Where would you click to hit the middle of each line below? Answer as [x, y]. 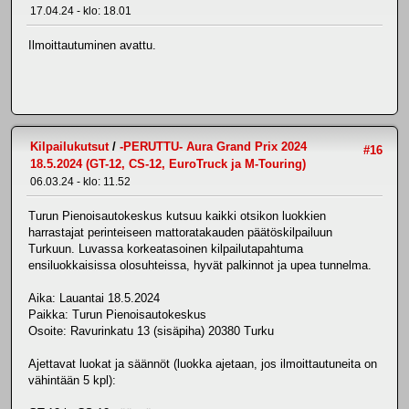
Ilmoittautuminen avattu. [92, 45]
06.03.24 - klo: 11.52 [80, 181]
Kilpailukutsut [69, 146]
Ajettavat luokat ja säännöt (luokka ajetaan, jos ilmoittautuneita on [203, 363]
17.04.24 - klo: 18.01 [81, 10]
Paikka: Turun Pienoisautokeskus [117, 314]
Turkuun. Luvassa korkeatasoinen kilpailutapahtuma [166, 248]
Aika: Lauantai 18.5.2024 [94, 298]
